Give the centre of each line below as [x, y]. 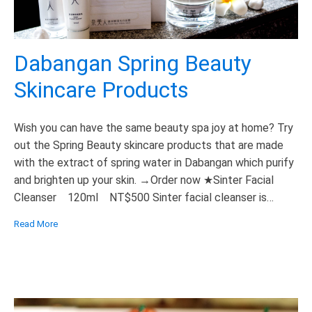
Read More [36, 224]
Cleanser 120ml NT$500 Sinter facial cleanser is [140, 197]
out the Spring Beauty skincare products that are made [149, 145]
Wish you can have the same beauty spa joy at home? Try [154, 127]
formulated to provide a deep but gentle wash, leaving [147, 214]
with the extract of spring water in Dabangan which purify [154, 162]
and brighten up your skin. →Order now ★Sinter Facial [144, 180]
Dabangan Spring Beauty [133, 64]
